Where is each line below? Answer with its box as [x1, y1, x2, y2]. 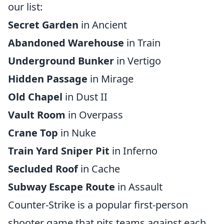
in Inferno [109, 144, 157, 157]
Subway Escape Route [8, 180, 115, 193]
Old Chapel [8, 90, 62, 103]
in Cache [78, 162, 120, 175]
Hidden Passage [8, 72, 87, 85]
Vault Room [8, 108, 65, 121]
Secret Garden [8, 18, 78, 31]
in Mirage [87, 72, 133, 85]
